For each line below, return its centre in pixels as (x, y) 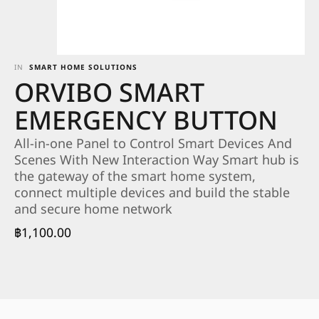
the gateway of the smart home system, (135, 177)
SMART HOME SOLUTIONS (83, 67)
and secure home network (93, 209)
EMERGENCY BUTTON (146, 121)
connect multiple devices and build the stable (152, 193)
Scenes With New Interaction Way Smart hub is (157, 160)
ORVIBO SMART (109, 94)
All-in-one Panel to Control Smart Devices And (153, 144)
